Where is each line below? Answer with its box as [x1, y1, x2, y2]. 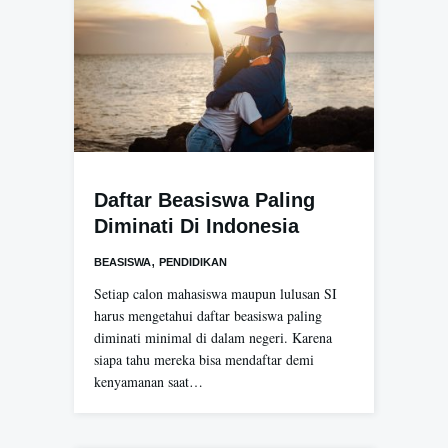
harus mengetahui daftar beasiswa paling [94, 305, 322, 325]
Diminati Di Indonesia [94, 214, 299, 237]
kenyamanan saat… [94, 371, 203, 391]
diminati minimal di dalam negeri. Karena [94, 327, 332, 347]
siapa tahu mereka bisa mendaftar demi [94, 349, 314, 369]
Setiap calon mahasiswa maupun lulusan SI [94, 283, 337, 303]
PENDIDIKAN [159, 255, 227, 268]
